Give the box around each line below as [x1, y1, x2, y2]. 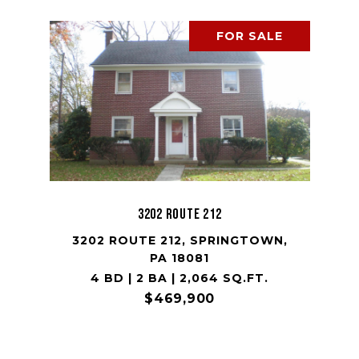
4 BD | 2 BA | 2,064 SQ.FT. [91, 270, 268, 285]
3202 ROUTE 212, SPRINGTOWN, [71, 232, 288, 248]
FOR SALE [216, 28, 283, 43]
